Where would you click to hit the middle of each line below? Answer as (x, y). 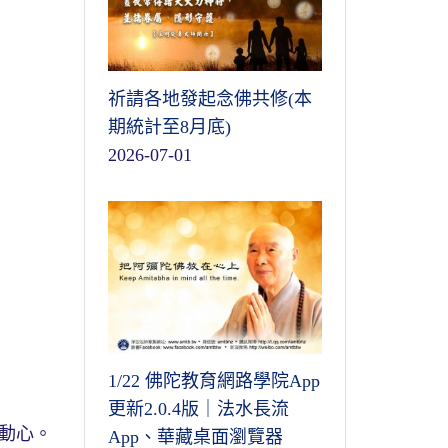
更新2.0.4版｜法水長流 (198, 409)
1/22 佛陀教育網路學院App (213, 381)
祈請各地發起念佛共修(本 (209, 98)
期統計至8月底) (169, 126)
